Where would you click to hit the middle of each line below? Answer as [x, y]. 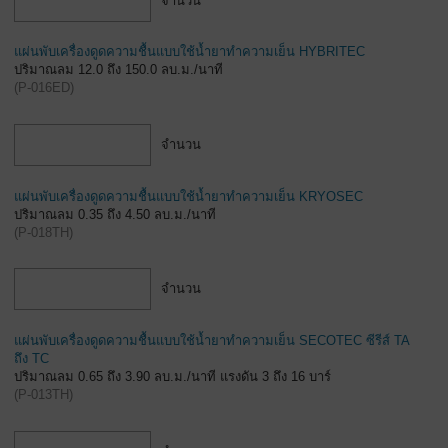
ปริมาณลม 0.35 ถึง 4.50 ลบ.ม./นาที [115, 214]
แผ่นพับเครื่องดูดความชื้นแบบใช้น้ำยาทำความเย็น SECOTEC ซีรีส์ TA [211, 340]
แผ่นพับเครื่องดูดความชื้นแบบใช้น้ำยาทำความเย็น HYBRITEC [189, 52]
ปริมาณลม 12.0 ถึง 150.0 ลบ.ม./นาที [118, 70]
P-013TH [43, 394]
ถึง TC [31, 358]
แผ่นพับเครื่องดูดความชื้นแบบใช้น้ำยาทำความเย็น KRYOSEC [188, 196]
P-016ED [44, 88]
